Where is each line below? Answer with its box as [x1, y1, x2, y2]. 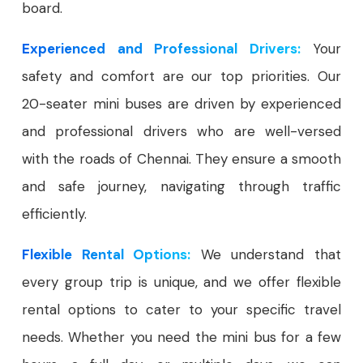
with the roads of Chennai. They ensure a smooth [22, 150, 341, 168]
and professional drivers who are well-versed [22, 122, 341, 140]
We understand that [190, 246, 342, 263]
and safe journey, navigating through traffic [22, 177, 341, 195]
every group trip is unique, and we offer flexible [22, 273, 341, 291]
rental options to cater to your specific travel [22, 301, 341, 318]
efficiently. [22, 205, 87, 223]
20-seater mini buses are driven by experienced [22, 95, 341, 113]
